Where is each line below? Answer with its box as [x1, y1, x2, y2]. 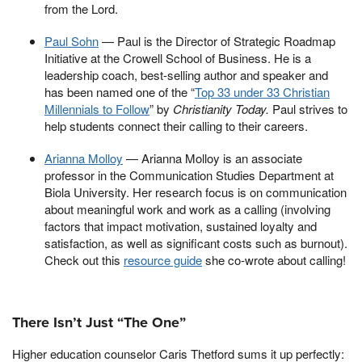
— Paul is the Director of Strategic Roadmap [99, 32, 335, 49]
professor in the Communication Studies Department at [44, 166, 334, 183]
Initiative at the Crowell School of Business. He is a [44, 48, 311, 66]
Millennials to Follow [44, 99, 149, 117]
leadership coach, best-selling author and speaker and [44, 65, 328, 83]
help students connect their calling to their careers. [44, 116, 308, 134]
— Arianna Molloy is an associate [123, 149, 302, 166]
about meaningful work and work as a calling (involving [44, 200, 330, 217]
